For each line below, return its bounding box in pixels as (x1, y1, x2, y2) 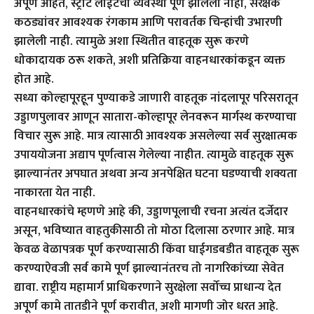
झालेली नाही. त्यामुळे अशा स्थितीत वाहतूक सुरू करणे (14, 31, 249, 51)
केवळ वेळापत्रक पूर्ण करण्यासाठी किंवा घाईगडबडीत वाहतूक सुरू (14, 239, 299, 259)
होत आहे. (14, 69, 54, 89)
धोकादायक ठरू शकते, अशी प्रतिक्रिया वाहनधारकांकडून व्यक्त (14, 50, 285, 70)
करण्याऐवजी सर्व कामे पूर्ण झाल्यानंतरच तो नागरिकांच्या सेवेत (14, 258, 284, 278)
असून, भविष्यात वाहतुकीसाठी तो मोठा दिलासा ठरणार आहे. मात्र (14, 220, 294, 240)
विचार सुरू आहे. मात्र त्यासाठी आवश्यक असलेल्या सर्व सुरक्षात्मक (14, 125, 297, 146)
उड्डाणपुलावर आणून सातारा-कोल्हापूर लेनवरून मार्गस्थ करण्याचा (14, 107, 296, 127)
